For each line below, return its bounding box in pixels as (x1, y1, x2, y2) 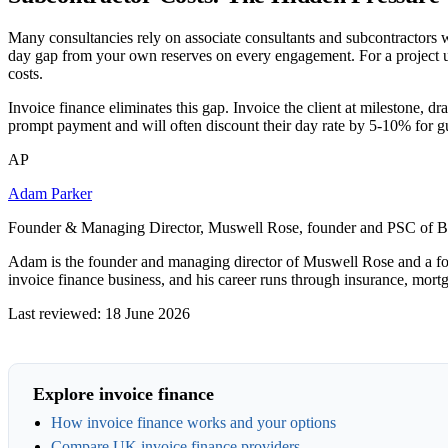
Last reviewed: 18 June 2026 (8, 304, 190, 322)
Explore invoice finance (33, 383, 214, 404)
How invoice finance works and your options (50, 414, 336, 432)
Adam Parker (8, 184, 92, 202)
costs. (8, 64, 43, 82)
